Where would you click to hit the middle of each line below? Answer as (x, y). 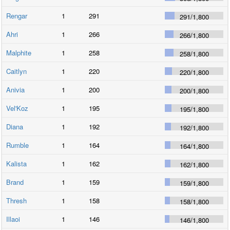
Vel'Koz (17, 108)
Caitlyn (17, 71)
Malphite (19, 52)
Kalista (17, 163)
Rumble (18, 145)
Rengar (17, 15)
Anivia (16, 89)
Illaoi (13, 219)
